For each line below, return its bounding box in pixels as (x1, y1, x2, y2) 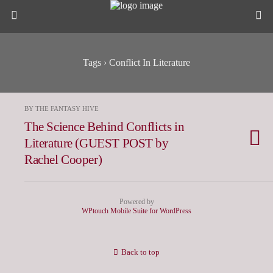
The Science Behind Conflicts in (24, 119, 185, 133)
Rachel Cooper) (24, 152, 102, 166)
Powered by (119, 197, 154, 206)
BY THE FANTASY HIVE (24, 105, 99, 112)
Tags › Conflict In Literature (83, 57, 190, 68)
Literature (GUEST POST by (24, 136, 169, 150)
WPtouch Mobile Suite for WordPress (82, 207, 191, 215)
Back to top (121, 248, 160, 257)
